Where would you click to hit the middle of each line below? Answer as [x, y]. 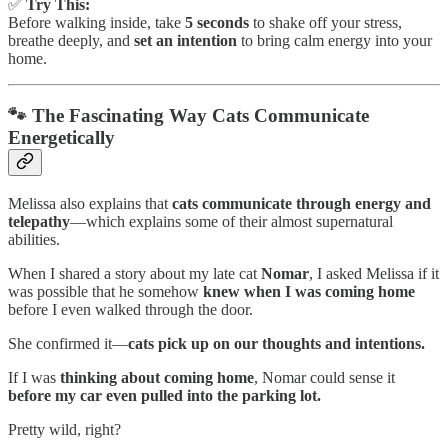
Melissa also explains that [90, 203]
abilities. [34, 239]
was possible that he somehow [105, 291]
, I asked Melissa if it [374, 273]
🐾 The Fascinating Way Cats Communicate [188, 116]
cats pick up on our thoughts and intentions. [276, 343]
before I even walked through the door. [130, 309]
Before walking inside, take [96, 23]
